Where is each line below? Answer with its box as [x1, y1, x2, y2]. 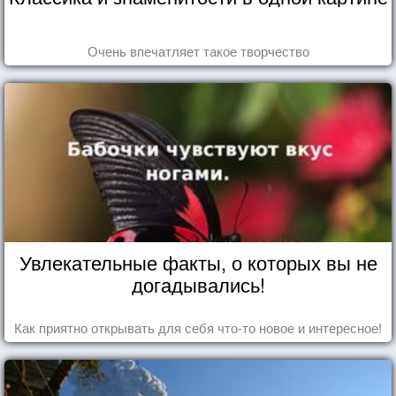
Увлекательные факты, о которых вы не [19, 247, 377, 276]
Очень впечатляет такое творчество [87, 41, 309, 60]
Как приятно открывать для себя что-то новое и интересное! [14, 317, 382, 337]
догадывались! [131, 270, 265, 298]
